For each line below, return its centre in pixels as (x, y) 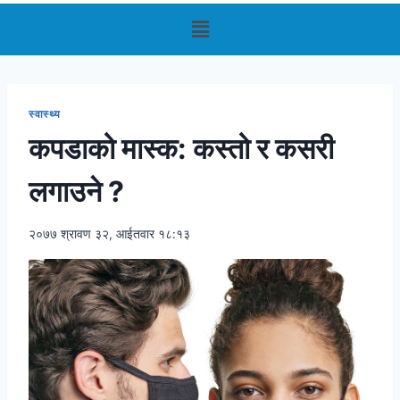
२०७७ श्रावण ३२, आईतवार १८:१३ (109, 234)
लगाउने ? (76, 191)
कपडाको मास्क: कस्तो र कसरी (181, 148)
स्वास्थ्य (46, 113)
